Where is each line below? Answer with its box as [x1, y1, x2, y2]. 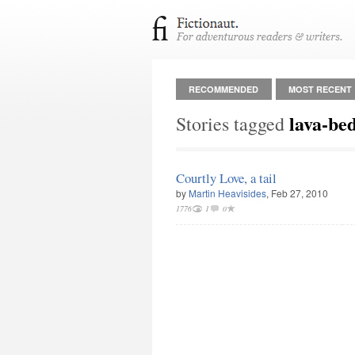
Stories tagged [176, 111, 289, 136]
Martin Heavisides [189, 186, 266, 200]
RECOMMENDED [189, 82, 259, 95]
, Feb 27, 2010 [266, 186, 328, 200]
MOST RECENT [288, 82, 352, 95]
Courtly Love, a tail [176, 169, 277, 187]
